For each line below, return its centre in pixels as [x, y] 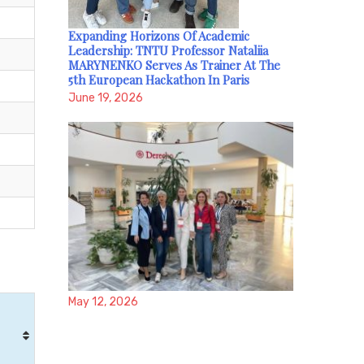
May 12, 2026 [103, 302]
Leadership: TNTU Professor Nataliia [168, 51]
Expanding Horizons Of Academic [158, 36]
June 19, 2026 [105, 98]
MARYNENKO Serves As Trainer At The [174, 65]
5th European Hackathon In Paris [158, 80]
